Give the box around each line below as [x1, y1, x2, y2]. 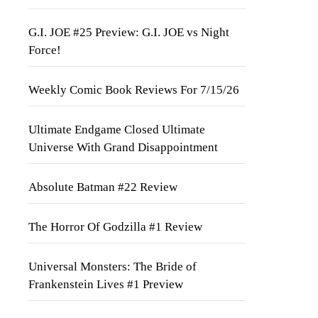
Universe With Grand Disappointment [28, 141, 218, 154]
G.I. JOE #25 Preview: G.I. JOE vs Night [28, 26, 229, 39]
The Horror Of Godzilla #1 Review [28, 220, 202, 234]
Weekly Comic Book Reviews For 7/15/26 [28, 83, 239, 97]
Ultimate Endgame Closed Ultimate [28, 123, 205, 136]
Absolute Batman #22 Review [28, 180, 177, 194]
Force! [28, 43, 61, 57]
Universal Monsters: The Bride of [28, 260, 197, 273]
